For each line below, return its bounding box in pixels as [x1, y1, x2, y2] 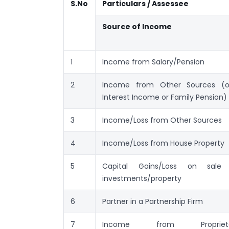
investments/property [102, 173, 181, 184]
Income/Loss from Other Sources [102, 115, 222, 126]
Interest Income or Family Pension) [102, 92, 227, 103]
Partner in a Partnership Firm [102, 196, 203, 207]
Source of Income [102, 21, 172, 32]
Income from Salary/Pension [102, 57, 204, 67]
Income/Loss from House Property [102, 138, 224, 149]
